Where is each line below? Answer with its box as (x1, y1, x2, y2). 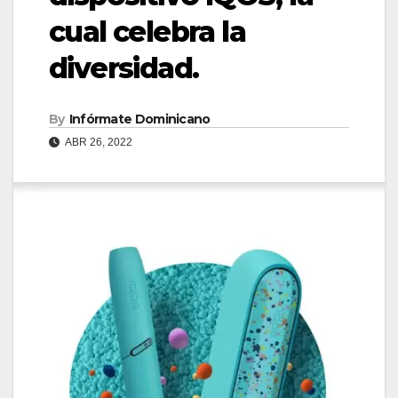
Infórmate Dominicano (68, 111, 211, 128)
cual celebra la (49, 14, 245, 50)
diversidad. (49, 51, 199, 86)
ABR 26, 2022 (63, 136, 132, 149)
